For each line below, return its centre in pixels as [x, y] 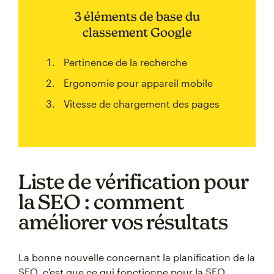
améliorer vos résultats [123, 222]
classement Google [137, 32]
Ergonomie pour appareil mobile [138, 83]
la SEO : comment [101, 202]
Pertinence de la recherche [125, 62]
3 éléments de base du [137, 16]
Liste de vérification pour [133, 181]
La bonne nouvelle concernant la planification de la [137, 257]
